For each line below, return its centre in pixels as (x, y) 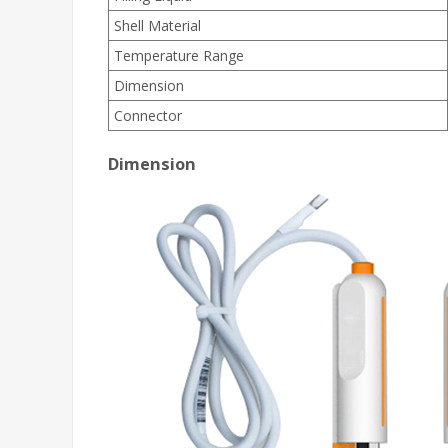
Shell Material (157, 25)
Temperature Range (179, 55)
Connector (148, 115)
